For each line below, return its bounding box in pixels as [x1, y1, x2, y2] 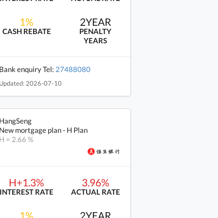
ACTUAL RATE [71, 187, 120, 197]
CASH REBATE [2, 27, 51, 36]
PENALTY [79, 27, 112, 36]
